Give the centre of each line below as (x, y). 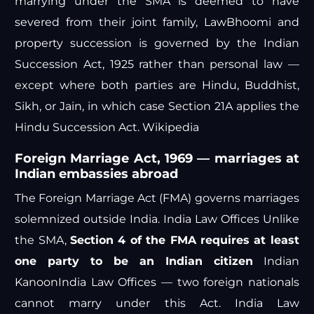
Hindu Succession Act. (79, 128)
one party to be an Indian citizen (134, 261)
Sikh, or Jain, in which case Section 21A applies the (157, 107)
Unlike (279, 219)
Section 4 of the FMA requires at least (185, 240)
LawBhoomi (238, 22)
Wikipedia (171, 128)
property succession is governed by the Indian (157, 43)
